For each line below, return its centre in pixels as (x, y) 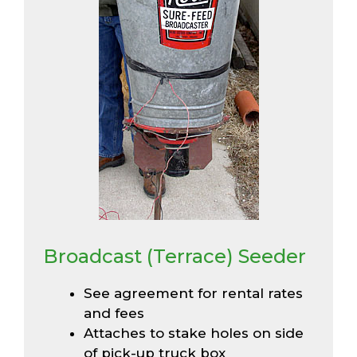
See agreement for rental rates (193, 294)
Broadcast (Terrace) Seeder (175, 257)
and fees (114, 314)
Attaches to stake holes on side (194, 333)
